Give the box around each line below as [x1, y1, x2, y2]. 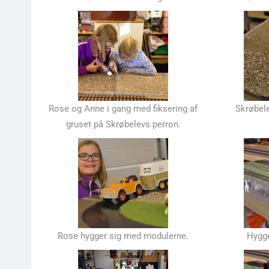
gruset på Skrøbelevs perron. [65, 119, 181, 130]
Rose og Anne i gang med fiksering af [49, 103, 198, 115]
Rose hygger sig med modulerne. [58, 231, 189, 242]
